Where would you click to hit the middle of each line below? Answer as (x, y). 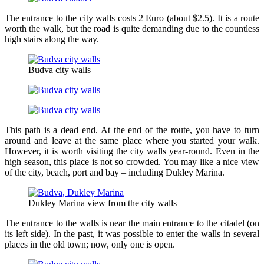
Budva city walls (60, 70)
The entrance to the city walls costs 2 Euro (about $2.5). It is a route (132, 18)
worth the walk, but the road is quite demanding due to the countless (132, 28)
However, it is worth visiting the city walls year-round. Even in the (132, 151)
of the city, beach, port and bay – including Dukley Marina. (115, 172)
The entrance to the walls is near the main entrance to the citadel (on (132, 223)
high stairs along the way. (52, 39)
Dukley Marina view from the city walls (103, 203)
